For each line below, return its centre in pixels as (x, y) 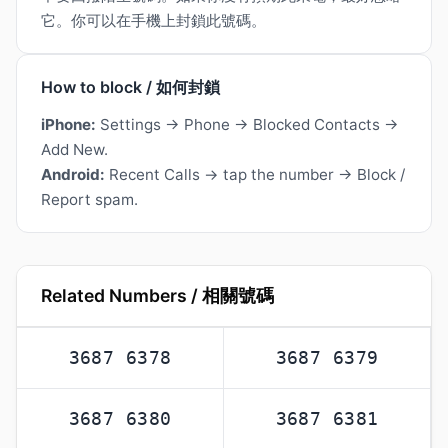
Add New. (74, 150)
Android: (73, 175)
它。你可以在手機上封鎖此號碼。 (153, 21)
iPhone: (68, 125)
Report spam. (89, 200)
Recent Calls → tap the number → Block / (255, 175)
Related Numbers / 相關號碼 (157, 296)
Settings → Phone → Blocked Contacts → (247, 125)
